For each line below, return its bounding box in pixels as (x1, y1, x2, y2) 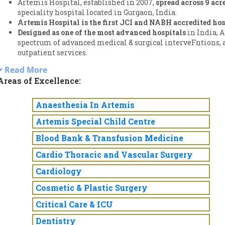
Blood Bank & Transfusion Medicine (36, 133, 183, 143)
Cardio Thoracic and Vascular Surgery (36, 149, 193, 160)
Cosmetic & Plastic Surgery (36, 182, 148, 193)
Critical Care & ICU (36, 199, 113, 209)
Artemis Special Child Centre (36, 116, 155, 127)
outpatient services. (18, 48, 87, 57)
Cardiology (36, 166, 82, 176)
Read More (5, 64, 47, 75)
